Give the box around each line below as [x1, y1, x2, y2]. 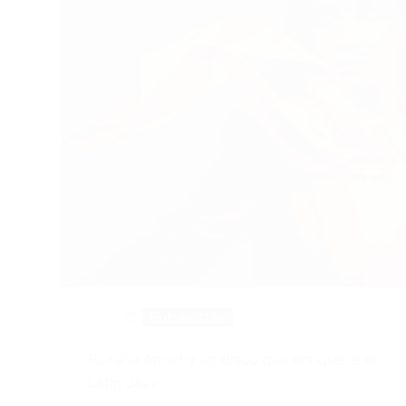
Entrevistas [150, 308, 227, 327]
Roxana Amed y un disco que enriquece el [88, 350, 377, 369]
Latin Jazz [88, 373, 159, 392]
